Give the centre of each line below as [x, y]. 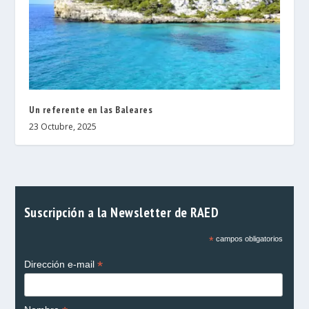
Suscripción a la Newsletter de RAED [121, 212]
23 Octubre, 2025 [63, 127]
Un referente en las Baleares [91, 110]
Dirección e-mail [60, 265]
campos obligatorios [248, 239]
